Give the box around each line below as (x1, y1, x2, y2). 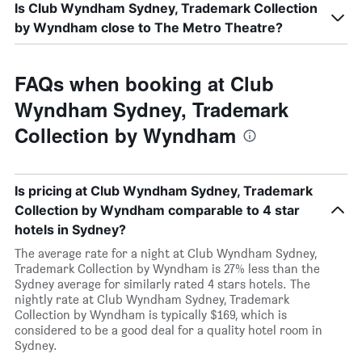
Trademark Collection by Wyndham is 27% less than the (15, 261, 320, 276)
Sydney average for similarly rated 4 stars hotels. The (15, 276, 310, 292)
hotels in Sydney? (15, 221, 126, 238)
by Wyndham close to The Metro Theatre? (15, 19, 283, 36)
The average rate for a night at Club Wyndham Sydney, (15, 246, 317, 261)
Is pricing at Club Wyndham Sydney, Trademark (15, 183, 313, 199)
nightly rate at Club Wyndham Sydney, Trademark (15, 292, 289, 307)
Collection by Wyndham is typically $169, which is (15, 307, 287, 322)
